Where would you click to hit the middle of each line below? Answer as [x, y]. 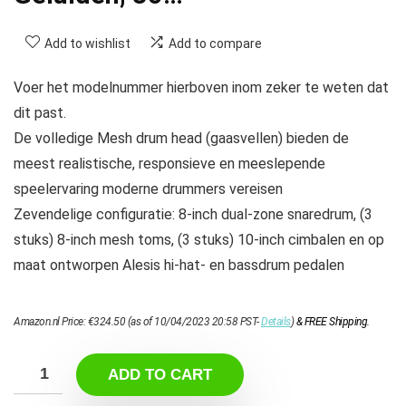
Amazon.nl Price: [51, 322]
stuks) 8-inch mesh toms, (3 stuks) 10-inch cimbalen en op [199, 240]
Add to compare [215, 44]
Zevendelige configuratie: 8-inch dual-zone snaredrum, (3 [193, 215]
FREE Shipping [335, 322]
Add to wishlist [87, 44]
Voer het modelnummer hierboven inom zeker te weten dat [201, 88]
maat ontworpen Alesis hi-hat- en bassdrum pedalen [179, 266]
